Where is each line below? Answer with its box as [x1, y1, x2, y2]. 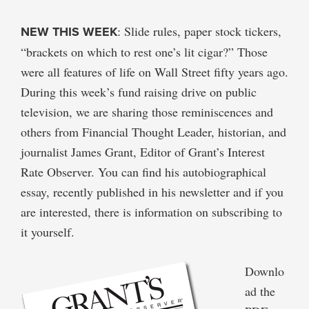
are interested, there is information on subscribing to [21, 203, 282, 220]
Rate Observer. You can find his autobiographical [21, 163, 266, 180]
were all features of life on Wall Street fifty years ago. [21, 63, 288, 80]
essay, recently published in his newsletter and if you [21, 183, 283, 200]
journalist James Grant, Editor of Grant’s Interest [21, 143, 265, 160]
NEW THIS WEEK [21, 22, 117, 41]
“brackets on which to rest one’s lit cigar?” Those [21, 43, 268, 60]
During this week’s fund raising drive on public [21, 83, 257, 100]
